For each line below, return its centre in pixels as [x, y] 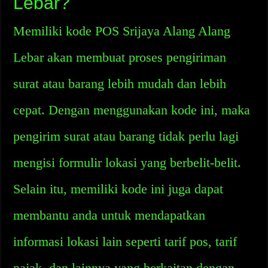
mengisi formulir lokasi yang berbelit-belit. [127, 162]
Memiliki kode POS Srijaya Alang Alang [122, 31]
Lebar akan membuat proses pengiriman [120, 57]
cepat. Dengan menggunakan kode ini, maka [132, 110]
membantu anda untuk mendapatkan [109, 215]
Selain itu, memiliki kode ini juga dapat [118, 189]
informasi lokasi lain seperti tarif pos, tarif [125, 241]
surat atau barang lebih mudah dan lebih [120, 83]
